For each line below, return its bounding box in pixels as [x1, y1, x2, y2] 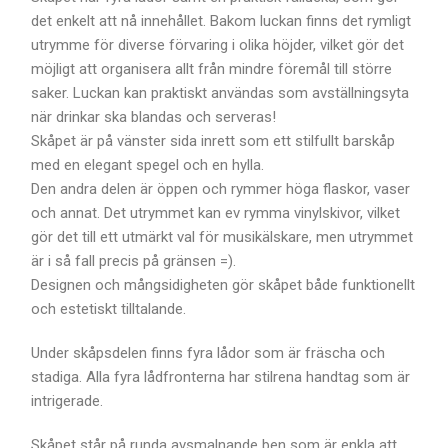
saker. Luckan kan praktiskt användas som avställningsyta [31, 84, 410, 103]
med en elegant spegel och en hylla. [31, 156, 265, 175]
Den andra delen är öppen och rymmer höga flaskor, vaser [31, 180, 411, 199]
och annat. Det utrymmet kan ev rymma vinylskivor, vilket [31, 204, 401, 223]
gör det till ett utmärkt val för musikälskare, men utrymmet [31, 228, 414, 247]
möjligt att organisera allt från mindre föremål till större [31, 60, 393, 79]
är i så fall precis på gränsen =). [31, 252, 237, 271]
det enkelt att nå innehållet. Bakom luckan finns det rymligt [31, 12, 412, 31]
